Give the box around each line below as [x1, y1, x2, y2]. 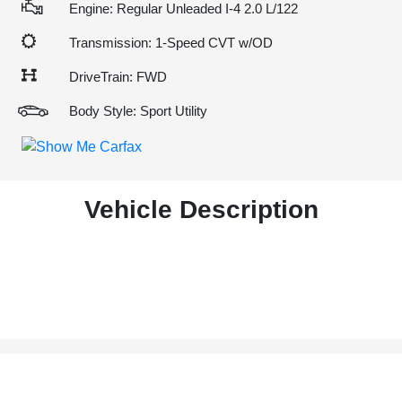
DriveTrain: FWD [69, 69, 167, 84]
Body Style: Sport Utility [69, 103, 207, 118]
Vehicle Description [83, 195, 319, 223]
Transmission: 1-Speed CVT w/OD [69, 35, 273, 50]
